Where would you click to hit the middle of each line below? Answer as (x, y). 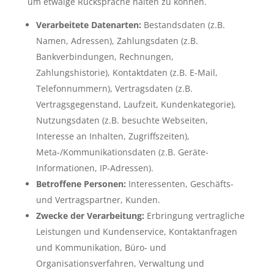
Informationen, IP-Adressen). (94, 168)
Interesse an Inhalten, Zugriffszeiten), (113, 136)
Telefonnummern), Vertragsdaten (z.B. (114, 88)
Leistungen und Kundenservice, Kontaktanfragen (136, 231)
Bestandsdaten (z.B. (183, 24)
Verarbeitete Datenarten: (88, 24)
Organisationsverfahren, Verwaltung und (120, 263)
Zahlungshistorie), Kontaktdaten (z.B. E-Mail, (127, 72)
